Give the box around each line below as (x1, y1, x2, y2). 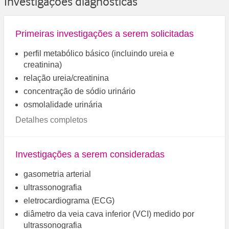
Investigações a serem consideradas (15, 149, 165, 160)
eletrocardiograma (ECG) (24, 196, 115, 205)
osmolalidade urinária (24, 100, 103, 109)
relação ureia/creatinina (24, 73, 109, 82)
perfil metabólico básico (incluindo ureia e (24, 49, 175, 58)
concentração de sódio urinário (24, 86, 136, 96)
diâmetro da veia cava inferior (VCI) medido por (24, 210, 195, 219)
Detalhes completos (15, 115, 88, 124)
